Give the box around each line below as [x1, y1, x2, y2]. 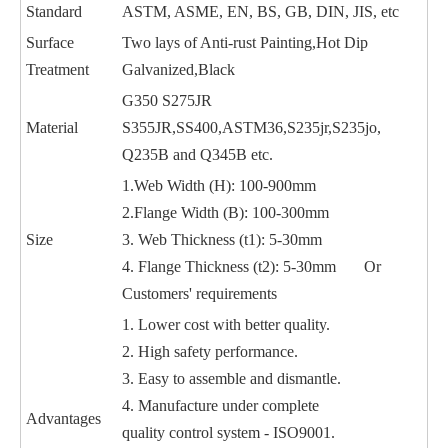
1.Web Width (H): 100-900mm [122, 177, 316, 194]
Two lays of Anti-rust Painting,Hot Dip [122, 34, 368, 51]
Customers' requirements [122, 285, 277, 302]
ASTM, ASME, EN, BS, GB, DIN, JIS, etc [122, 3, 399, 20]
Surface [26, 34, 74, 51]
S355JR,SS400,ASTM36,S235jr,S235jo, [122, 119, 381, 136]
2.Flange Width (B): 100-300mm [122, 204, 329, 221]
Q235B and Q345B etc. [122, 146, 273, 163]
